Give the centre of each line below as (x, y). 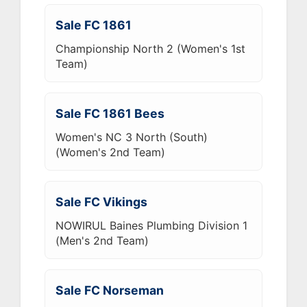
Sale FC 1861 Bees (110, 113)
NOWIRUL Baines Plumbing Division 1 (151, 225)
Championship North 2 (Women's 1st (150, 48)
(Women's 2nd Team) (110, 152)
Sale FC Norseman (110, 290)
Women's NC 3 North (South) (132, 137)
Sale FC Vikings (101, 201)
